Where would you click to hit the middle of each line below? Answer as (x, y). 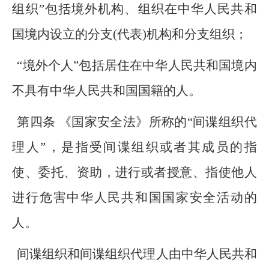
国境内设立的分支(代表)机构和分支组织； (130, 34)
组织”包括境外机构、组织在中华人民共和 (134, 9)
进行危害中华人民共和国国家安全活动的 (134, 198)
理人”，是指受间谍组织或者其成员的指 (134, 147)
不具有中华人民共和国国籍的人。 (107, 91)
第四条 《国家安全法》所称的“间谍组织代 (137, 122)
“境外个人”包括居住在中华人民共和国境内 (137, 65)
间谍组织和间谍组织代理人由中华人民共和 (137, 254)
